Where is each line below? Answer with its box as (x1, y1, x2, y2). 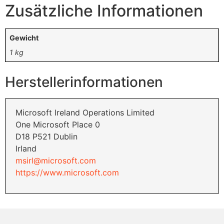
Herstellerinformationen (5, 73, 163, 90)
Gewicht (9, 33, 39, 42)
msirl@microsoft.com (15, 155, 96, 165)
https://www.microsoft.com (15, 167, 119, 177)
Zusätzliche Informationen (5, 1, 203, 21)
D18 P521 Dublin (15, 131, 77, 141)
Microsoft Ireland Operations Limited (15, 107, 154, 117)
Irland (15, 143, 36, 153)
